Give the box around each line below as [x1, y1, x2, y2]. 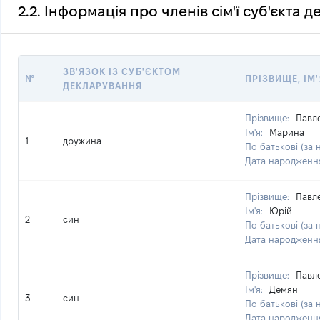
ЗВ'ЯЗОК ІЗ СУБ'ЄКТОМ [63, 66, 181, 76]
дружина [63, 136, 101, 146]
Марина [269, 127, 304, 137]
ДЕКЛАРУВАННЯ [63, 81, 143, 91]
